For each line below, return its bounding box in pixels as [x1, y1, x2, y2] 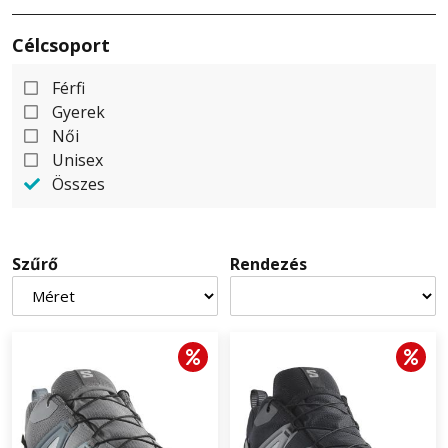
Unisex [52, 149, 103, 172]
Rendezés [230, 253, 307, 276]
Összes [52, 173, 105, 196]
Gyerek [52, 101, 105, 124]
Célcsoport [12, 33, 110, 58]
